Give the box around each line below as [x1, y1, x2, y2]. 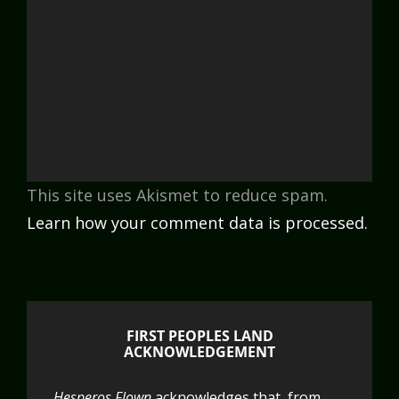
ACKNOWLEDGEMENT [124, 342, 275, 362]
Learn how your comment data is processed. [27, 212, 368, 234]
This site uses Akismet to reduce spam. [27, 184, 328, 207]
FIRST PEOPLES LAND [126, 326, 273, 346]
